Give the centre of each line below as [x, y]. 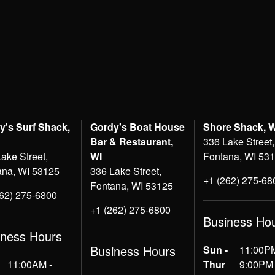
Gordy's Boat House [137, 127]
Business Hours [133, 251]
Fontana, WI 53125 [131, 186]
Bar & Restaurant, [131, 142]
